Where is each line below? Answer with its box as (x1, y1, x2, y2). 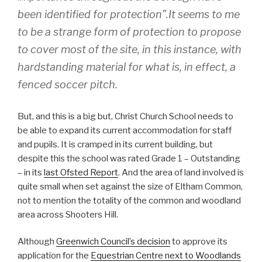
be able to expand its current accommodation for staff (18, 125, 232, 136)
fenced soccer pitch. (18, 78, 118, 91)
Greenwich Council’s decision (56, 236, 170, 247)
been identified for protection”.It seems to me (18, 8, 240, 20)
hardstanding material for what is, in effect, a (18, 60, 236, 73)
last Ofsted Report (44, 167, 118, 178)
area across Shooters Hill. (18, 209, 118, 220)
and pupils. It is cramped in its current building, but (18, 139, 213, 150)
